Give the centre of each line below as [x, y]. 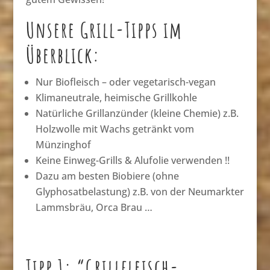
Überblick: [63, 55]
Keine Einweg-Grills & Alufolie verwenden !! [132, 161]
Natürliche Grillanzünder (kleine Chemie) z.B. [137, 114]
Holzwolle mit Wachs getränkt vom [115, 129]
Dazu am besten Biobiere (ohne [107, 176]
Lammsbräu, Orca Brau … [94, 208]
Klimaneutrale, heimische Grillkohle [116, 98]
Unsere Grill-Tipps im [104, 30]
